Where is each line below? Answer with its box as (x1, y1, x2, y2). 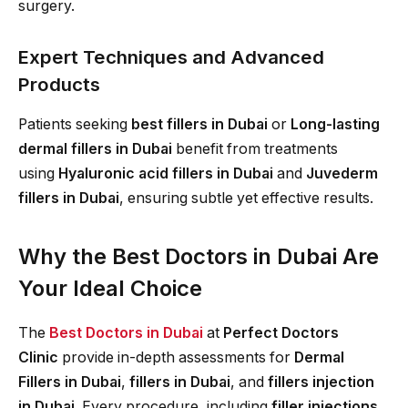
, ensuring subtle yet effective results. (119, 189, 373, 208)
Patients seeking (18, 116, 131, 134)
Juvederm (306, 165, 378, 183)
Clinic (18, 348, 58, 366)
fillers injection (268, 372, 374, 391)
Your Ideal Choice (18, 274, 202, 301)
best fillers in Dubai (131, 116, 268, 134)
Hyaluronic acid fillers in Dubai (58, 165, 273, 183)
